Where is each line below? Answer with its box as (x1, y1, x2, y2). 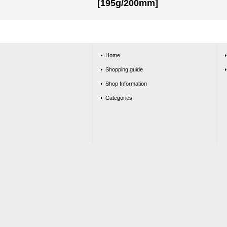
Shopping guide (105, 66, 143, 72)
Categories (105, 95, 132, 101)
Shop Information (105, 81, 147, 87)
